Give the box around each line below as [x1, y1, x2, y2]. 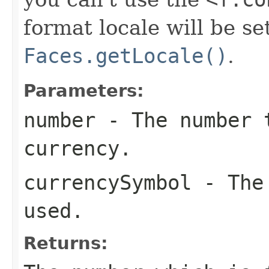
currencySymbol [23, 170, 192, 195]
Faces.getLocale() [23, 43, 228, 68]
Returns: [23, 232, 108, 253]
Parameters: [23, 80, 144, 101]
